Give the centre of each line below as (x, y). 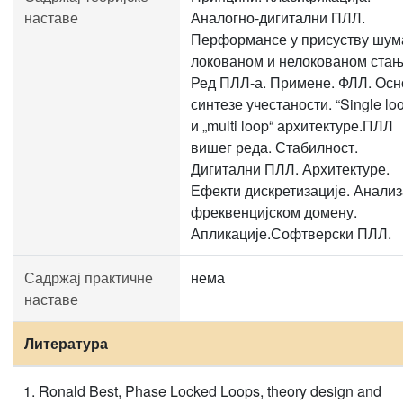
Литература (66, 343)
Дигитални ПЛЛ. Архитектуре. (290, 169)
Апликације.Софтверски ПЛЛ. (291, 233)
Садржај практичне (89, 278)
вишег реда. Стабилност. (274, 147)
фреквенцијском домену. (274, 212)
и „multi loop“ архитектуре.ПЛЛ (292, 125)
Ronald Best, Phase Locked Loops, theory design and (210, 391)
